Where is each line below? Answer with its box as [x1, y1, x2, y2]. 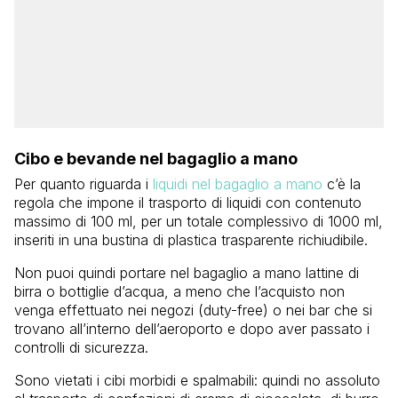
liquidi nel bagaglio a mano [153, 174, 322, 193]
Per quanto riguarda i [14, 174, 153, 193]
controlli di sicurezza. [14, 338, 148, 356]
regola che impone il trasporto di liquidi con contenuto [14, 193, 362, 211]
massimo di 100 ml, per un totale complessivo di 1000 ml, [14, 211, 383, 230]
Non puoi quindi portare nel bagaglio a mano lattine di [14, 263, 359, 282]
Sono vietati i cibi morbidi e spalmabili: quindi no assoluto [14, 370, 380, 389]
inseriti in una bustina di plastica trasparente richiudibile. [14, 230, 368, 249]
